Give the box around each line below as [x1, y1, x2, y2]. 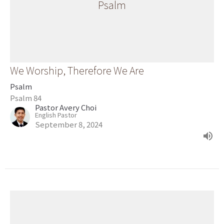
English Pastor [35, 110, 77, 119]
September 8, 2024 [35, 119, 102, 129]
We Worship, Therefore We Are [10, 63, 144, 77]
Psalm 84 [10, 92, 41, 103]
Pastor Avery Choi [35, 102, 96, 112]
